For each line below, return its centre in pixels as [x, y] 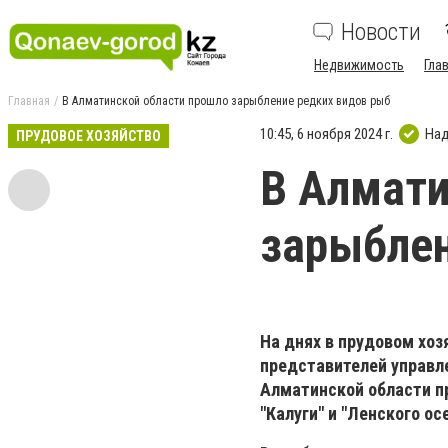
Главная [29, 101]
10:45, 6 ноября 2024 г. [326, 133]
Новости [381, 32]
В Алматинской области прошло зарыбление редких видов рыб [226, 101]
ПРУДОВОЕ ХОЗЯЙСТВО [88, 136]
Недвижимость [359, 65]
